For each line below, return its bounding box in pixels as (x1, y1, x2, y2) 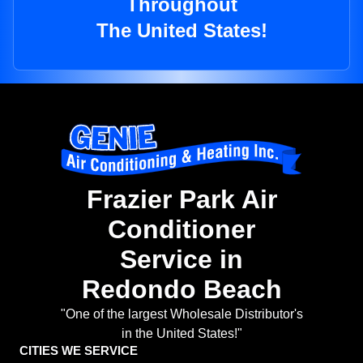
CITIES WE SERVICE (19, 344, 138, 358)
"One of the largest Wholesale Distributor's (60, 307, 303, 322)
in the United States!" (121, 327, 242, 341)
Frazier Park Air (86, 185, 277, 215)
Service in (120, 245, 243, 275)
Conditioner (108, 215, 255, 245)
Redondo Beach (81, 275, 282, 305)
